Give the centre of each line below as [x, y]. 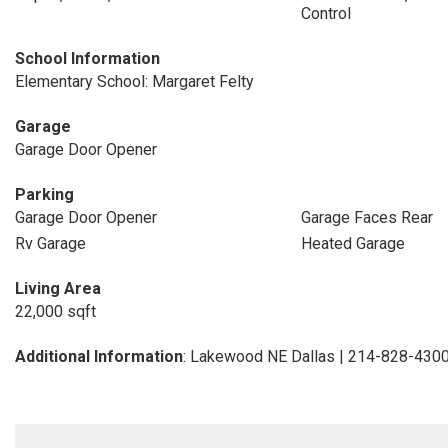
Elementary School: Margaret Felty [134, 81]
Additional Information [99, 356]
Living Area [58, 288]
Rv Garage [50, 243]
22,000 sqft [55, 311]
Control [325, 13]
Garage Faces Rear [366, 217]
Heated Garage [352, 243]
